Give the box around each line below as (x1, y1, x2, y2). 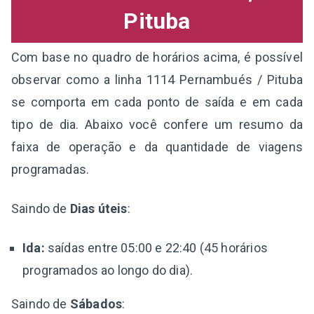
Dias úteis (69, 200, 128, 216)
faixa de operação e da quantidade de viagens (11, 139, 303, 154)
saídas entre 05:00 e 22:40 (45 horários (44, 240, 268, 255)
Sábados (69, 296, 123, 311)
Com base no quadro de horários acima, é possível (11, 49, 303, 64)
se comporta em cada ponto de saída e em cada (11, 94, 303, 109)
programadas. (11, 161, 90, 177)
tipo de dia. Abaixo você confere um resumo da (11, 116, 303, 132)
